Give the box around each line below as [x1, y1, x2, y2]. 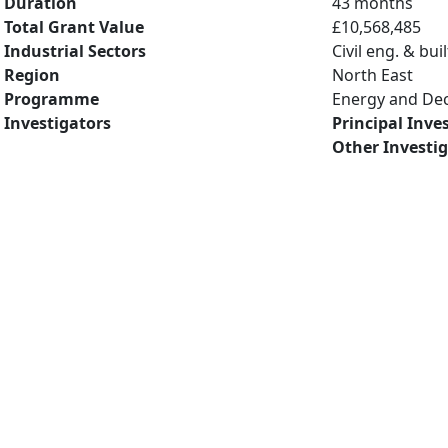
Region [4, 64, 60, 86]
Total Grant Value [4, 16, 144, 38]
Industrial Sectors [4, 40, 146, 62]
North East [332, 64, 413, 86]
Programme [4, 88, 99, 110]
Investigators [4, 112, 111, 134]
